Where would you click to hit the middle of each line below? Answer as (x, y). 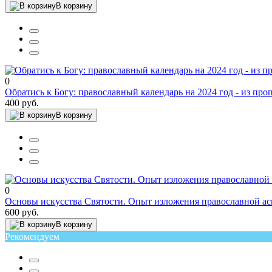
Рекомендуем (32, 236)
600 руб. (22, 212)
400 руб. (22, 103)
